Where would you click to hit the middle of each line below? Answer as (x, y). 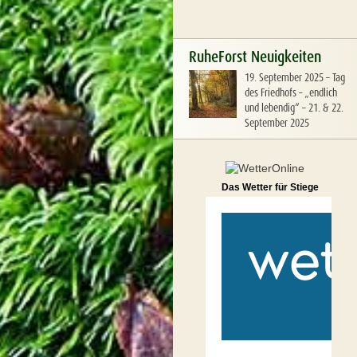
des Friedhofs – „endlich (291, 92)
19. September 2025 (284, 77)
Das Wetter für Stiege (270, 187)
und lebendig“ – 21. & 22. (294, 108)
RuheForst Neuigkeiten (255, 57)
